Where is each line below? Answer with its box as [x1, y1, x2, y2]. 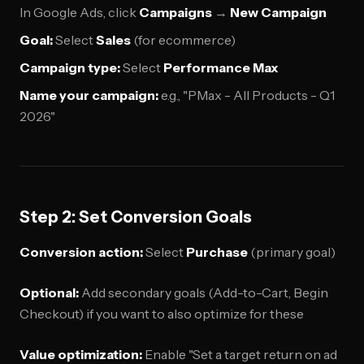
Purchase [186, 244, 248, 260]
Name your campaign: [19, 87, 158, 103]
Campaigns [139, 4, 212, 20]
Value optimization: [19, 346, 142, 362]
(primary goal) [248, 244, 336, 260]
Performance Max [163, 59, 279, 76]
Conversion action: [19, 244, 143, 260]
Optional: [19, 284, 79, 301]
